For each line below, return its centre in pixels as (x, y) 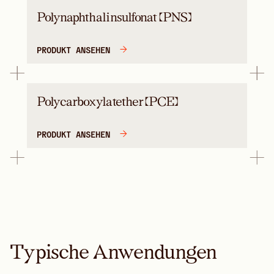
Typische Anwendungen (113, 251)
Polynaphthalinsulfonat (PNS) (114, 17)
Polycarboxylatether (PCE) (107, 101)
